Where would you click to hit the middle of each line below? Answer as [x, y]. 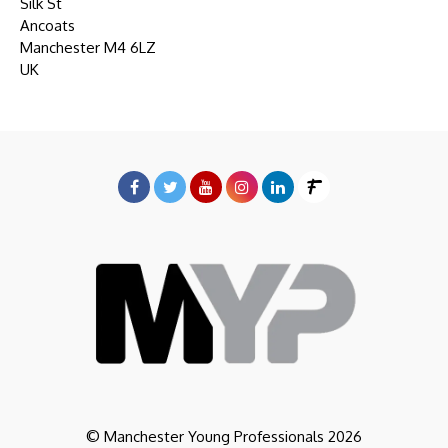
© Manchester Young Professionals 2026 [224, 436]
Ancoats [47, 25]
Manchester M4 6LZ [88, 47]
